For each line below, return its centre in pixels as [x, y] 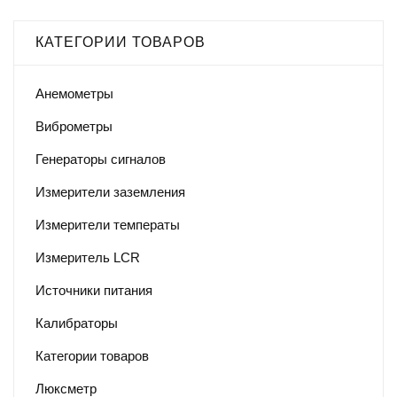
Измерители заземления [110, 191]
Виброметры [74, 126]
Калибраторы [77, 323]
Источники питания [94, 290]
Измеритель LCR [88, 257]
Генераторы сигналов [101, 159]
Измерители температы [108, 224]
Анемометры [74, 93]
